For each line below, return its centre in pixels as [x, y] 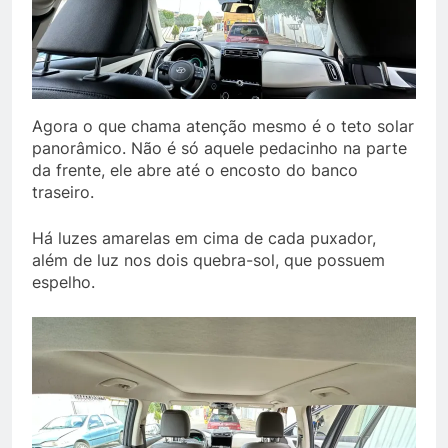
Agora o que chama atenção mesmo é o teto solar [223, 125]
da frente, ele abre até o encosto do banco [195, 169]
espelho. [63, 281]
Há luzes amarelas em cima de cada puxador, [204, 237]
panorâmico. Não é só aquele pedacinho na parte [219, 147]
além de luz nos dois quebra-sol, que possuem [208, 259]
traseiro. [63, 191]
